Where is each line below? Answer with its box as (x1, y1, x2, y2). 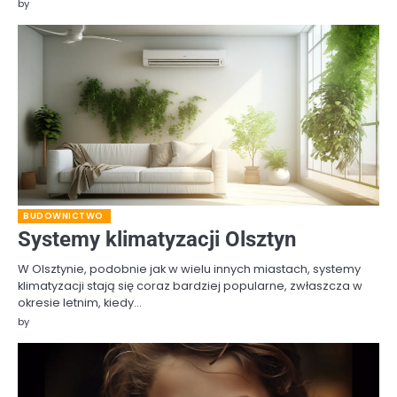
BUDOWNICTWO (23, 209, 104, 222)
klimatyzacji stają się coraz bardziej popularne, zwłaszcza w (18, 276, 362, 294)
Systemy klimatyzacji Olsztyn (18, 226, 296, 252)
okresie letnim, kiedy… (18, 293, 142, 311)
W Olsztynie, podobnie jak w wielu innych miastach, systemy (18, 260, 361, 277)
